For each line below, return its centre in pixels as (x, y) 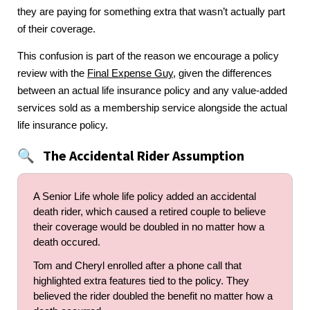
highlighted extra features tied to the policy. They (141, 281)
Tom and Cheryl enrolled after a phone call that (137, 266)
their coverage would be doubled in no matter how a (149, 227)
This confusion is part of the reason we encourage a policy (148, 56)
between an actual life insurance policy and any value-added (152, 91)
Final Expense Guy (130, 74)
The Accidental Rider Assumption (144, 156)
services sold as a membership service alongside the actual (152, 108)
